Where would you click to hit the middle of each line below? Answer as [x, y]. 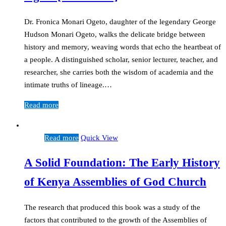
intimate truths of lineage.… [68, 84]
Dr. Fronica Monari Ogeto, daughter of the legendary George [120, 21]
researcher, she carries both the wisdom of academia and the [119, 72]
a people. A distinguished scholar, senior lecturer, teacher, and [121, 59]
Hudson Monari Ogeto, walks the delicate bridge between [115, 34]
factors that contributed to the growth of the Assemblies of [116, 220]
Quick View [99, 137]
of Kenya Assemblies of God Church [115, 182]
